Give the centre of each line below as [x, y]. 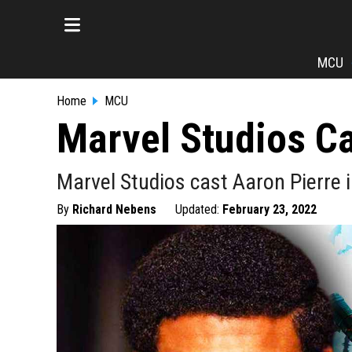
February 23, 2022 [269, 209]
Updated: [199, 209]
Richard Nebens [114, 209]
